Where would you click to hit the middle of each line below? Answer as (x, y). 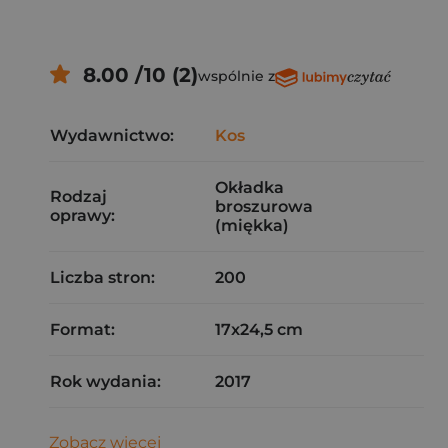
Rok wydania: (105, 381)
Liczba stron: (102, 277)
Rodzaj (78, 196)
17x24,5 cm (259, 329)
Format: (82, 329)
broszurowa (264, 206)
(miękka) (252, 225)
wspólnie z (236, 76)
